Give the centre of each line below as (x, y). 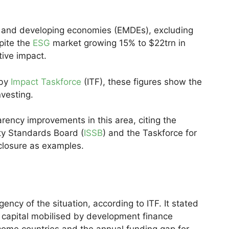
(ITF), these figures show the (143, 82)
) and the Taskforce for (150, 133)
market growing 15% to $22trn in (118, 43)
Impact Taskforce (47, 82)
